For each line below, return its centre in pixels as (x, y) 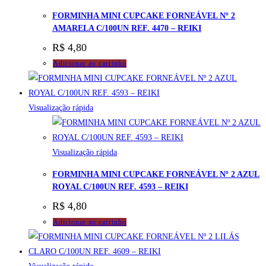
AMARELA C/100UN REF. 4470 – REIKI (127, 28)
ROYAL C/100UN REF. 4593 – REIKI (120, 186)
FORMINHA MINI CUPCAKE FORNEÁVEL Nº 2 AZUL (156, 174)
